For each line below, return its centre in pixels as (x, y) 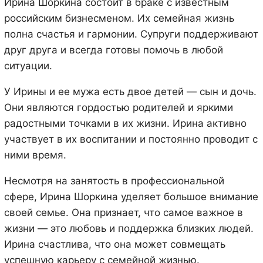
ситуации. (28, 65)
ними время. (35, 155)
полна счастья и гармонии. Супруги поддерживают (131, 34)
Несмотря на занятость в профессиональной (114, 181)
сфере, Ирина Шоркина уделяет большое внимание (131, 196)
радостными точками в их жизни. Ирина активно (125, 123)
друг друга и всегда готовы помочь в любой (113, 50)
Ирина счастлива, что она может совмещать (114, 244)
